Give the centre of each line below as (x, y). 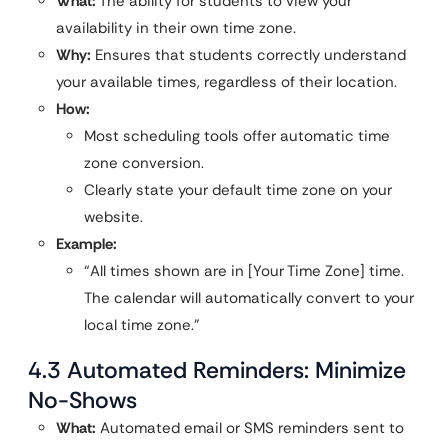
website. (113, 217)
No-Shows (82, 400)
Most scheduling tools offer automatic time (237, 136)
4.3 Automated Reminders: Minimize (217, 370)
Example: (86, 244)
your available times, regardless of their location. (226, 82)
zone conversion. (144, 163)
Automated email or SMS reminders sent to (250, 428)
